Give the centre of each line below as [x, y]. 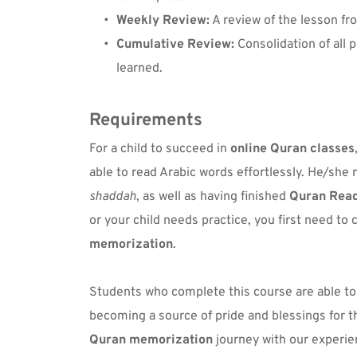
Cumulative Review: [175, 44]
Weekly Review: [163, 20]
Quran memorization [151, 340]
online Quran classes [292, 149]
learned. [139, 68]
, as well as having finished [213, 196]
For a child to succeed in [160, 149]
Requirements [146, 120]
